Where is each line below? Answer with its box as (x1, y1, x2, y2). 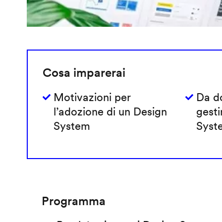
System (53, 119, 90, 133)
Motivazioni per (53, 91, 131, 104)
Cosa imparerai (42, 65, 125, 80)
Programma (41, 194, 106, 209)
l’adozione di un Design (53, 105, 167, 118)
